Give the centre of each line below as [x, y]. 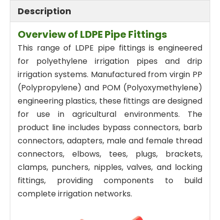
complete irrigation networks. [75, 194]
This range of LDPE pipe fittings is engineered [110, 48]
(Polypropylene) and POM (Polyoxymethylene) [110, 88]
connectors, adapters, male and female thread [110, 141]
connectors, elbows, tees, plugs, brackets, [110, 154]
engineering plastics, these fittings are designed [110, 101]
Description [44, 11]
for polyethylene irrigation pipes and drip [110, 61]
